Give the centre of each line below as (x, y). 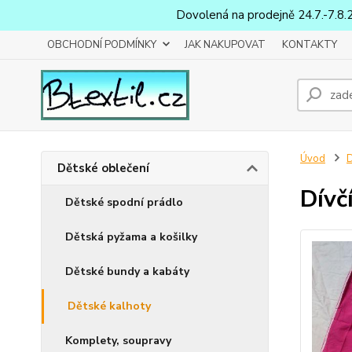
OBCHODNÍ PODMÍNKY (102, 45)
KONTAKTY (310, 45)
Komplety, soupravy (118, 341)
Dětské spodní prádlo (124, 202)
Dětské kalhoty (109, 306)
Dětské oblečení (103, 168)
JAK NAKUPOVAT (225, 45)
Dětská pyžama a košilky (131, 237)
